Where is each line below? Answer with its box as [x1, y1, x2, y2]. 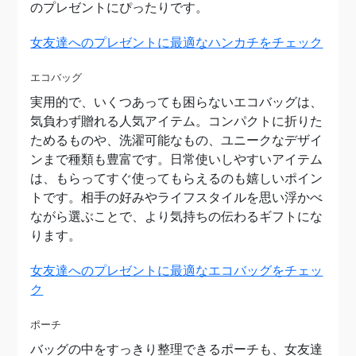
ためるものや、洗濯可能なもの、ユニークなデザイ [30, 133, 323, 147]
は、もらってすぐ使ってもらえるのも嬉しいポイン [30, 172, 323, 185]
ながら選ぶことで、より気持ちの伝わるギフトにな [30, 210, 323, 223]
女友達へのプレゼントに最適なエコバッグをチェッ [30, 264, 323, 277]
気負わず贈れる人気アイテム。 [30, 114, 209, 128]
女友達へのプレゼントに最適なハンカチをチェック [30, 36, 323, 49]
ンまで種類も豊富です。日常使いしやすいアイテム [30, 153, 323, 166]
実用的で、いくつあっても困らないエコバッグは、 [30, 95, 323, 109]
